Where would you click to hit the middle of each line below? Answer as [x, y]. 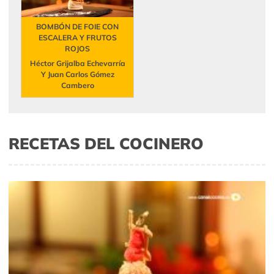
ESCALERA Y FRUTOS [77, 38]
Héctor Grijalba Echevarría [77, 64]
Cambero [77, 86]
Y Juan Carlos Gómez [77, 75]
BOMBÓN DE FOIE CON [78, 27]
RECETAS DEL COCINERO [106, 143]
